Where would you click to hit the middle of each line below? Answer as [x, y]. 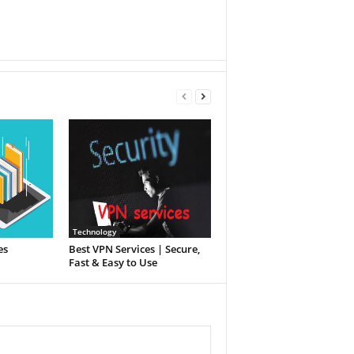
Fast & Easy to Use [113, 262]
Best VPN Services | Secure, [134, 249]
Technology [94, 232]
